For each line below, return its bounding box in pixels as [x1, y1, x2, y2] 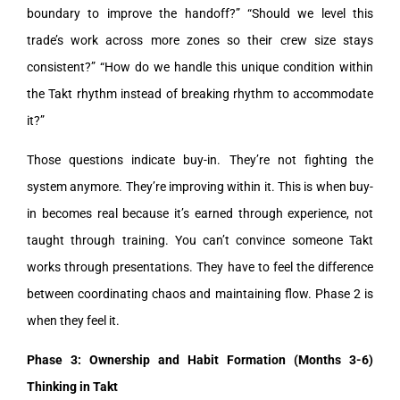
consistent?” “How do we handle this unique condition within [27, 59, 373, 74]
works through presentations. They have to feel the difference [27, 259, 373, 274]
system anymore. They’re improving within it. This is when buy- [27, 179, 373, 194]
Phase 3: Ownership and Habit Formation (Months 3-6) [27, 352, 373, 367]
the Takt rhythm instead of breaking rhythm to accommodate [27, 86, 373, 101]
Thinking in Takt [27, 379, 118, 394]
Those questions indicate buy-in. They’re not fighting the [27, 152, 373, 167]
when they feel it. [27, 312, 120, 328]
